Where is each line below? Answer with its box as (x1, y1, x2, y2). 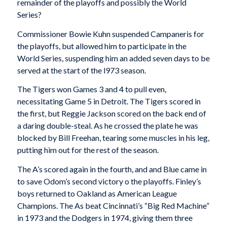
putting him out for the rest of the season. (17, 145, 159, 155)
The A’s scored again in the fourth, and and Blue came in (17, 164, 207, 174)
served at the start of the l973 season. (17, 65, 146, 75)
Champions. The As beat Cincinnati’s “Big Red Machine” (17, 201, 209, 211)
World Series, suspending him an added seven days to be (17, 53, 210, 63)
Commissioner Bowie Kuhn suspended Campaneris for (17, 28, 204, 39)
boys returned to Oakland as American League (17, 188, 177, 199)
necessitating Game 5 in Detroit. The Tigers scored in (17, 96, 201, 106)
